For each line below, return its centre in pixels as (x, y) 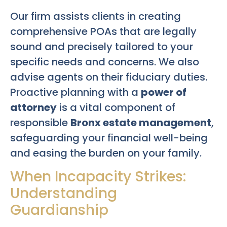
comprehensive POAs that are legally (103, 32)
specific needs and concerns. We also (105, 62)
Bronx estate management (141, 123)
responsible (40, 123)
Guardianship (59, 210)
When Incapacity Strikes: (98, 176)
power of (164, 92)
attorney (33, 108)
